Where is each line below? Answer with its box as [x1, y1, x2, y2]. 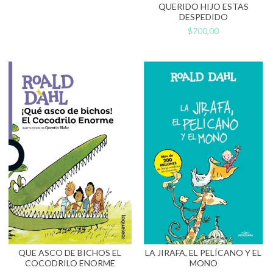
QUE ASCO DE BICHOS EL [18, 247, 121, 258]
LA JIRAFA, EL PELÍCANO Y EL [145, 247, 261, 258]
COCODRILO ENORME [24, 257, 115, 268]
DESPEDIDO [179, 11, 228, 22]
